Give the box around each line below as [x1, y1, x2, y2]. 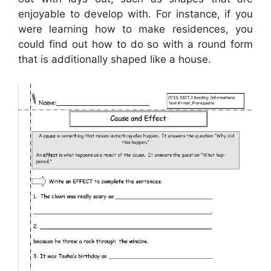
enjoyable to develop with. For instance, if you [18, 7, 253, 20]
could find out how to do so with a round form [18, 38, 253, 50]
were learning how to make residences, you [18, 22, 253, 35]
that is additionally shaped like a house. [18, 53, 211, 65]
